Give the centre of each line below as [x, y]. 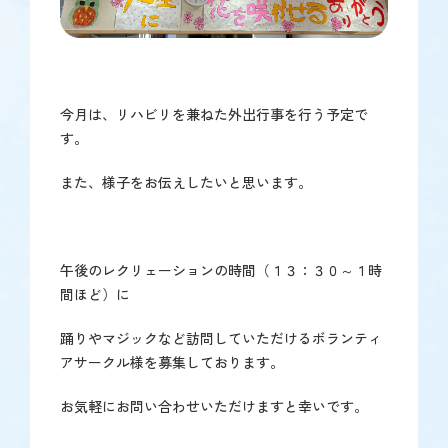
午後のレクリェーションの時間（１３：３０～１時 [221, 269]
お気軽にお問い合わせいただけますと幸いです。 [214, 405]
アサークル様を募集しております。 [172, 361]
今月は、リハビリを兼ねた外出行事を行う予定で [214, 113]
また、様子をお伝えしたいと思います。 [186, 181]
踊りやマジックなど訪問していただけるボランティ [221, 337]
